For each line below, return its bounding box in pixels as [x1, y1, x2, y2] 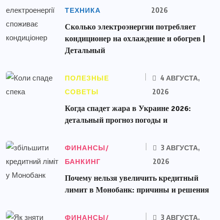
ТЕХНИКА [65, 5, 101, 15]
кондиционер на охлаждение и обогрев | [65, 33, 205, 44]
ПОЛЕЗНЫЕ [65, 73, 109, 82]
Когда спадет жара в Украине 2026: [65, 103, 191, 113]
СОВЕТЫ [65, 87, 99, 96]
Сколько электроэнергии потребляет [65, 22, 196, 32]
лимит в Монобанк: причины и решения [65, 185, 209, 195]
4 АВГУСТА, [159, 73, 200, 82]
